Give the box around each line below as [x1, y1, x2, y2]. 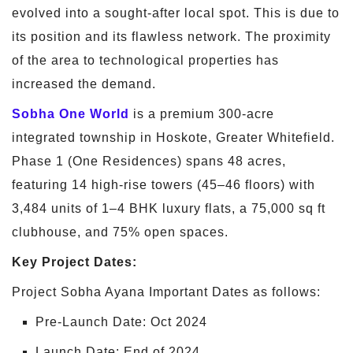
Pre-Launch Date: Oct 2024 [35, 315, 207, 329]
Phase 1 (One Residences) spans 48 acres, [12, 154, 286, 168]
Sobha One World [12, 107, 129, 121]
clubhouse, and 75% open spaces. [12, 225, 229, 239]
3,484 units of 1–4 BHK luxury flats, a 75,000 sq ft [12, 202, 325, 215]
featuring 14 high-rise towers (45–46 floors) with [12, 178, 315, 191]
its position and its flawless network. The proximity [12, 30, 331, 43]
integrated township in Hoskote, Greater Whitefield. [12, 131, 335, 144]
